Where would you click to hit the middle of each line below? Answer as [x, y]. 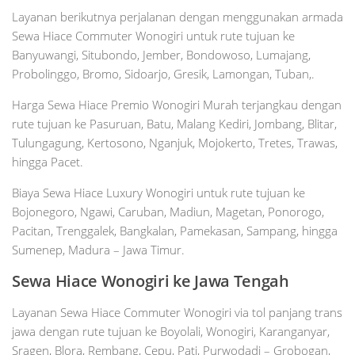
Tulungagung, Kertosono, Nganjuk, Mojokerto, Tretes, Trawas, [175, 143]
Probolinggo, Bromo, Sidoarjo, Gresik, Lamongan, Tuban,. [163, 74]
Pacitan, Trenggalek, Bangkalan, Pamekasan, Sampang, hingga [175, 231]
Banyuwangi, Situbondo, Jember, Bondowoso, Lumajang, [161, 55]
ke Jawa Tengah [231, 281]
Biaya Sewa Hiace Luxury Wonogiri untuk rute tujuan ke [158, 193]
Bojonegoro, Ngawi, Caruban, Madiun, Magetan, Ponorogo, [168, 212]
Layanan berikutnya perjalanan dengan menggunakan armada [177, 17]
